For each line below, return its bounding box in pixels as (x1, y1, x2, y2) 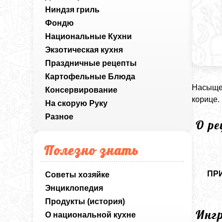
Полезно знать (44, 142, 139, 158)
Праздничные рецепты (45, 59, 137, 67)
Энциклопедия (45, 184, 104, 192)
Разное (45, 112, 74, 121)
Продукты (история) (45, 197, 125, 206)
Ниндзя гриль (45, 5, 100, 14)
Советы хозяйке (45, 170, 110, 179)
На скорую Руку (45, 99, 108, 108)
